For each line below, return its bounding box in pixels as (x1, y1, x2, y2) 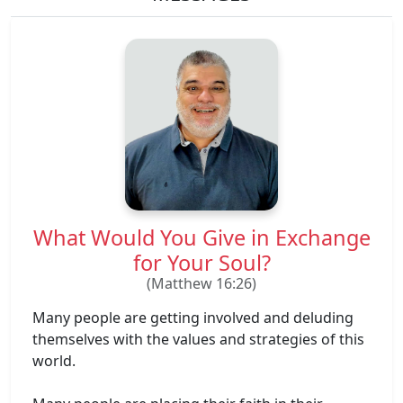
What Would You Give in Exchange (32, 222, 371, 252)
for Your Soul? (132, 247, 271, 277)
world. (32, 350, 76, 371)
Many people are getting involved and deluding (32, 307, 354, 327)
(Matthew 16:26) (147, 273, 256, 293)
